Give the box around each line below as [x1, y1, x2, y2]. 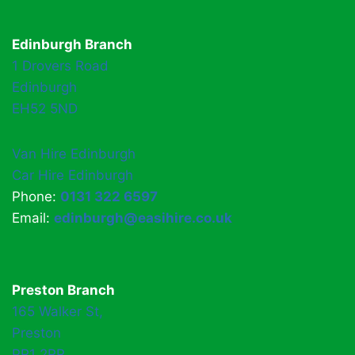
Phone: [12, 189, 56, 205]
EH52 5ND [12, 101, 78, 117]
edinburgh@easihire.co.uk [54, 210, 232, 227]
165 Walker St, [12, 303, 103, 320]
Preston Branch [12, 282, 115, 299]
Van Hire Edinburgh [12, 146, 136, 162]
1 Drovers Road [12, 58, 109, 74]
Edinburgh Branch [12, 36, 132, 53]
